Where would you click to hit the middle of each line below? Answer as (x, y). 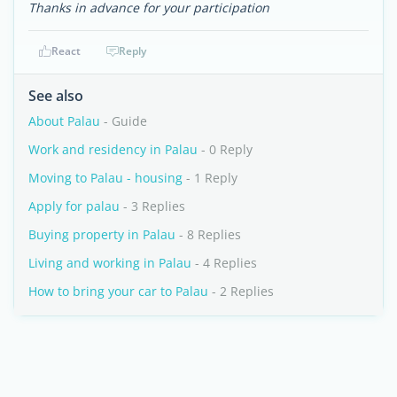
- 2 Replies (241, 291)
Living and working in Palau (110, 263)
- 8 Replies (208, 234)
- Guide (124, 121)
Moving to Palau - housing (105, 178)
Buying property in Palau (102, 234)
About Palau (64, 121)
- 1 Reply (210, 178)
